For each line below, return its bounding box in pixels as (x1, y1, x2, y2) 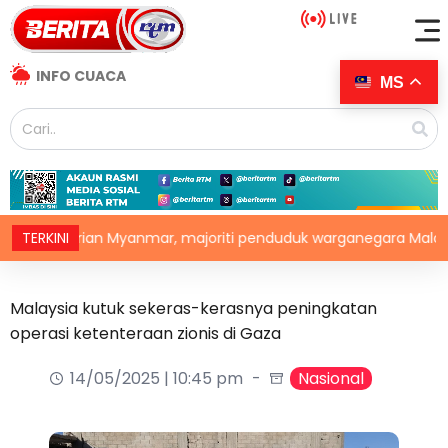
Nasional (298, 367, 364, 391)
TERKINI (22, 228, 69, 249)
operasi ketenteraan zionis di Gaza (10, 322, 281, 346)
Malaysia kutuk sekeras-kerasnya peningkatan (10, 297, 377, 321)
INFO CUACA (35, 66, 126, 87)
